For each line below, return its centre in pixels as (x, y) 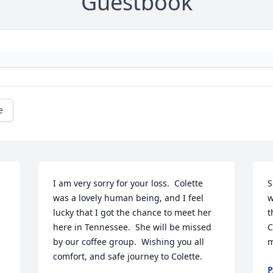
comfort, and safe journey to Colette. (128, 257)
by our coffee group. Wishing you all (129, 242)
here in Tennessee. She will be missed (133, 227)
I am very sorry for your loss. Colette (128, 183)
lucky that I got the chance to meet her (133, 213)
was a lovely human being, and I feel (129, 198)
